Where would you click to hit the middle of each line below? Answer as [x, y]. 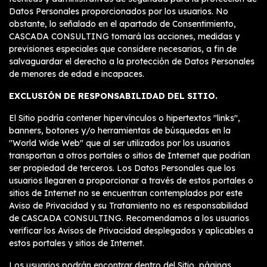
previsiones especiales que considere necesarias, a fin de [123, 49]
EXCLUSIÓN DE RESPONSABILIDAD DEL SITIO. [113, 96]
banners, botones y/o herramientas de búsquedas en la [120, 131]
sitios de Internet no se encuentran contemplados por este [126, 193]
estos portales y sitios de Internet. [77, 243]
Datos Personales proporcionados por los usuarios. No [119, 11]
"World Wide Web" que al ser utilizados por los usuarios [119, 143]
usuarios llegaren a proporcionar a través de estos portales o [131, 181]
